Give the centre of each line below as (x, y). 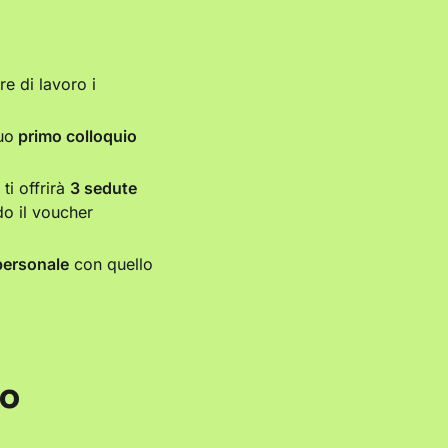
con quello (111, 264)
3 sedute (103, 188)
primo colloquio (75, 136)
